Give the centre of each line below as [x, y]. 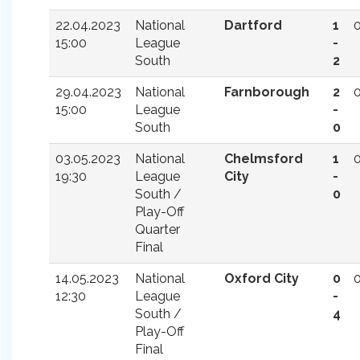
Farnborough [267, 92]
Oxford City [262, 278]
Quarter [157, 229]
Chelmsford [264, 159]
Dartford [253, 25]
